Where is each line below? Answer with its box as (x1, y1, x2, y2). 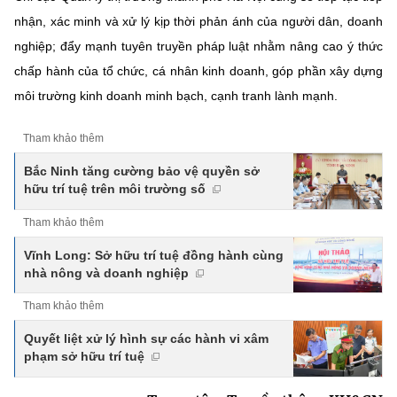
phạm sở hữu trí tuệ (24, 349, 144, 364)
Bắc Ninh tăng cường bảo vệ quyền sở (24, 164, 260, 178)
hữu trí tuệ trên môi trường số (24, 182, 206, 196)
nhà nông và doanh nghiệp (24, 265, 189, 280)
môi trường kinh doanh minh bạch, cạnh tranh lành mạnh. (14, 89, 338, 103)
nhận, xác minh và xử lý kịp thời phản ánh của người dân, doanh (14, 14, 383, 28)
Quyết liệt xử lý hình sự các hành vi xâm (24, 331, 269, 346)
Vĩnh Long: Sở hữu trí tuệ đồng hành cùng (24, 247, 284, 262)
